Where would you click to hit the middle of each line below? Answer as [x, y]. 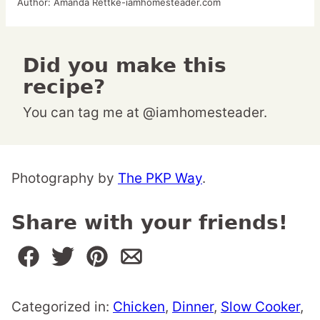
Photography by [65, 178]
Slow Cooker [260, 307]
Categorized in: [62, 307]
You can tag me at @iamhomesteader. [149, 112]
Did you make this [31, 65]
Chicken [139, 307]
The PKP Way [160, 178]
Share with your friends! [150, 222]
